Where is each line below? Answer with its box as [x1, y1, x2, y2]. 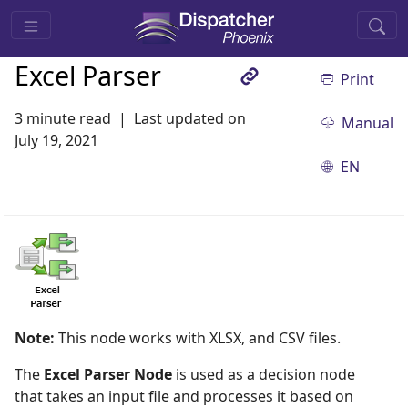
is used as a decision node [172, 364, 355, 384]
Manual [342, 113, 393, 133]
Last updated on [134, 108, 246, 128]
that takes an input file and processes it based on [15, 386, 353, 406]
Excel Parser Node [44, 364, 172, 384]
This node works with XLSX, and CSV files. [55, 328, 341, 348]
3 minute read [15, 108, 111, 128]
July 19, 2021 [15, 130, 98, 150]
